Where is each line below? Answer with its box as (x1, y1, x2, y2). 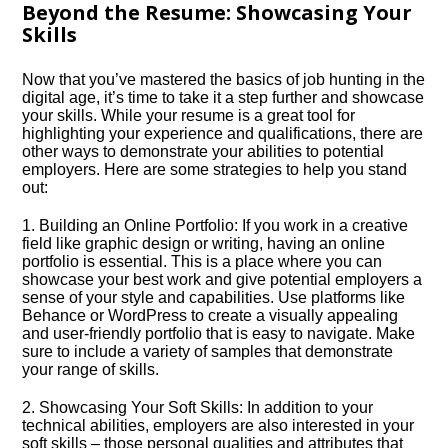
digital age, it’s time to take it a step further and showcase (22, 89, 425, 106)
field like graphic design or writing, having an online (22, 235, 386, 252)
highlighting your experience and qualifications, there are (22, 125, 424, 142)
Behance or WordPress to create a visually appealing (22, 307, 399, 324)
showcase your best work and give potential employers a (22, 271, 423, 288)
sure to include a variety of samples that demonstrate (22, 343, 394, 360)
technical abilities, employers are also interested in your (22, 417, 415, 434)
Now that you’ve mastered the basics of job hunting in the (22, 71, 426, 88)
